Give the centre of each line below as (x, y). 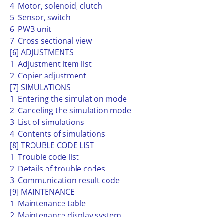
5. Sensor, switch (40, 17)
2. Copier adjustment (48, 76)
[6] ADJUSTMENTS (42, 52)
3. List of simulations (47, 122)
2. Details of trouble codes (57, 169)
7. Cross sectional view (51, 41)
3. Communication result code (65, 180)
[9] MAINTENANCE (42, 192)
